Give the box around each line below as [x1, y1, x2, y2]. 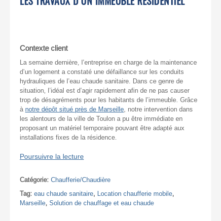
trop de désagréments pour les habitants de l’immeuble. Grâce [20, 96, 197, 104]
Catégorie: [20, 176, 51, 184]
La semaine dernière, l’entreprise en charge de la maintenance [20, 58, 197, 66]
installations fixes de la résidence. [20, 133, 117, 141]
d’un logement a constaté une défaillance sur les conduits [20, 68, 184, 75]
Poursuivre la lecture [20, 152, 84, 160]
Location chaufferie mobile [97, 189, 172, 197]
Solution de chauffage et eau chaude [49, 199, 154, 207]
